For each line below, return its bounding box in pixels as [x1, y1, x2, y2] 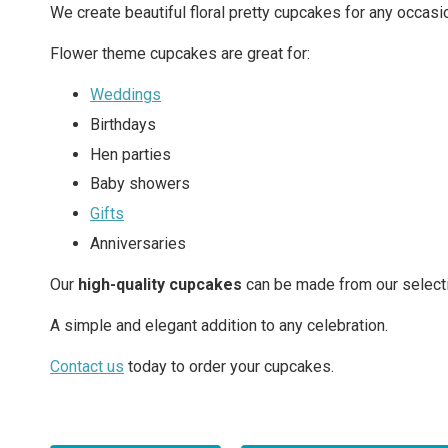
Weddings [90, 85, 161, 104]
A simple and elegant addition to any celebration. [50, 315, 388, 335]
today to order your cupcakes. [124, 356, 334, 376]
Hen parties [90, 144, 171, 164]
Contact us [50, 356, 124, 376]
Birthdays [90, 114, 156, 134]
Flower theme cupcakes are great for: [50, 44, 310, 63]
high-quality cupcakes [78, 274, 242, 294]
